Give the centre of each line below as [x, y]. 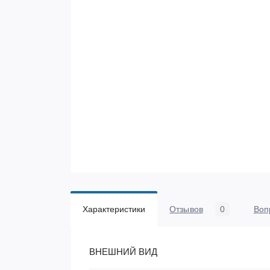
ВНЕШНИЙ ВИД [123, 252]
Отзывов [186, 209]
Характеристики [114, 209]
